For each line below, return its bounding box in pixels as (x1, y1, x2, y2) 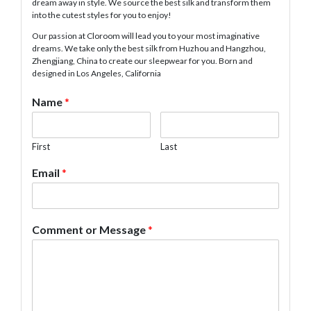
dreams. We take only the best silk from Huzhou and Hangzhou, (32, 42, 266, 53)
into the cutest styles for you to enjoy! (32, 9, 171, 20)
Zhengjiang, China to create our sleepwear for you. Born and (32, 55, 253, 66)
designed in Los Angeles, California (32, 67, 161, 78)
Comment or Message (32, 222, 148, 236)
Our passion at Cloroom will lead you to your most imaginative (32, 30, 260, 41)
